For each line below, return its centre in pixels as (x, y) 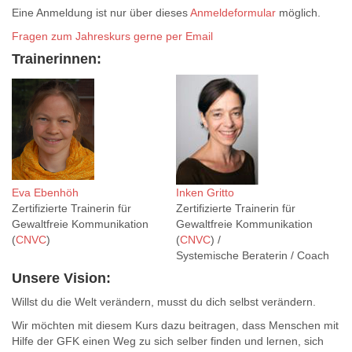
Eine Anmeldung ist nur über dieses (101, 13)
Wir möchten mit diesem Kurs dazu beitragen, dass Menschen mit (175, 325)
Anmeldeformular (233, 13)
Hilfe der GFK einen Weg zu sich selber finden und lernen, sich (168, 341)
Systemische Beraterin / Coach (253, 255)
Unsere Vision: (61, 278)
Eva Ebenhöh (45, 192)
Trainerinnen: (57, 59)
